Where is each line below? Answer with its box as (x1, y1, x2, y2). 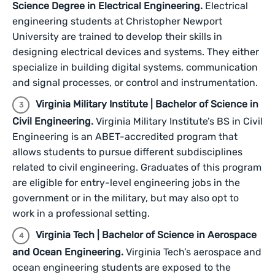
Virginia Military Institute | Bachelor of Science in (36, 98, 258, 110)
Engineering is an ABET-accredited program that (12, 131, 238, 142)
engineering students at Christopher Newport (12, 15, 222, 27)
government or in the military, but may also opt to (12, 192, 239, 204)
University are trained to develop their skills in (12, 31, 222, 42)
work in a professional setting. (12, 207, 150, 219)
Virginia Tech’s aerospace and (126, 246, 261, 258)
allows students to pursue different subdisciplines (12, 146, 242, 158)
